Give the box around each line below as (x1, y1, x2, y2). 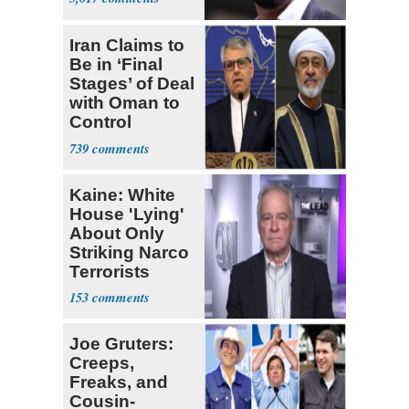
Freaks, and (69, 372, 168, 393)
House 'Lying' (69, 204, 184, 224)
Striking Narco (69, 242, 189, 262)
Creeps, (69, 353, 134, 373)
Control (69, 111, 131, 131)
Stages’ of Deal (69, 73, 194, 93)
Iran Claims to (69, 35, 184, 55)
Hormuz (69, 131, 135, 151)
